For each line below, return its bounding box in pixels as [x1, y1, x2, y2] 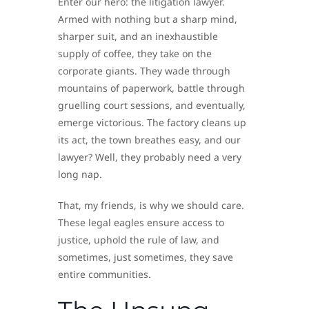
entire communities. [58, 268, 151, 281]
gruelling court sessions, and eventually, [58, 99, 246, 112]
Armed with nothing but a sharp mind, [58, 12, 237, 26]
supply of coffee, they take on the [58, 47, 212, 61]
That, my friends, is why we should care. [58, 199, 244, 212]
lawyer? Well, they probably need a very [58, 150, 241, 164]
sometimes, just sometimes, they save [58, 250, 233, 264]
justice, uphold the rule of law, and [58, 233, 219, 247]
